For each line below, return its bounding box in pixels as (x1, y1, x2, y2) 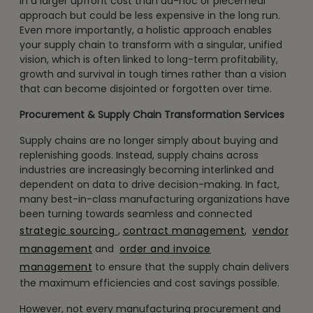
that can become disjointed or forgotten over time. (20, 81, 272, 96)
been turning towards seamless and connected (20, 206, 255, 221)
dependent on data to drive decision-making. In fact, (20, 177, 279, 191)
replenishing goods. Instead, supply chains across (20, 147, 259, 162)
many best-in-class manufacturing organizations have (20, 191, 290, 206)
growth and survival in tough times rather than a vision (20, 66, 286, 81)
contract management (122, 223, 245, 238)
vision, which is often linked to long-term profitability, (20, 52, 278, 66)
